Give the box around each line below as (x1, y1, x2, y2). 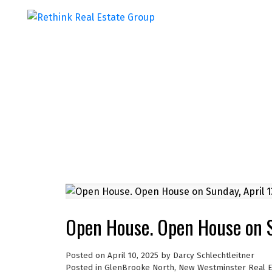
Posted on (65, 250, 107, 260)
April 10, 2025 (107, 250, 158, 260)
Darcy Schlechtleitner (172, 250, 254, 260)
